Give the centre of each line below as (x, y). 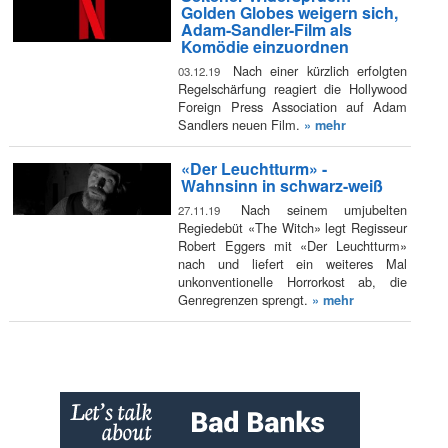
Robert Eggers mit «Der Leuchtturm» (292, 245)
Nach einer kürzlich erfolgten (316, 70)
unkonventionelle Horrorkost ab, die (292, 281)
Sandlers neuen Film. (241, 124)
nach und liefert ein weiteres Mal (292, 263)
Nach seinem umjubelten (316, 209)
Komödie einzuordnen (264, 47)
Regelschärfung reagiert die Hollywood (292, 88)
